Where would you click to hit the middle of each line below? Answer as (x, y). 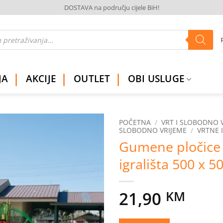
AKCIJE (41, 79)
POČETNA (135, 122)
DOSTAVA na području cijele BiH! (111, 7)
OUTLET (92, 79)
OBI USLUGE (156, 79)
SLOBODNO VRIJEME (153, 130)
